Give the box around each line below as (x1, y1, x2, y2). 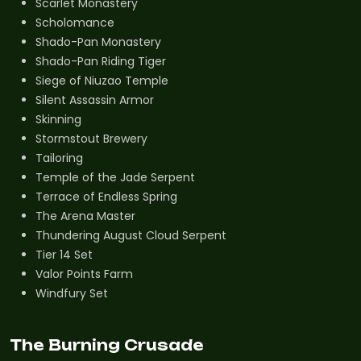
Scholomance (35, 15, 114, 31)
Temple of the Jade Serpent (35, 169, 195, 186)
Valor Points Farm (35, 266, 133, 283)
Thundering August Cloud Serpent (35, 227, 226, 244)
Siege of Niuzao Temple (35, 73, 168, 89)
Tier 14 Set (35, 247, 93, 263)
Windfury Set (35, 285, 108, 302)
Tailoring (35, 150, 83, 167)
